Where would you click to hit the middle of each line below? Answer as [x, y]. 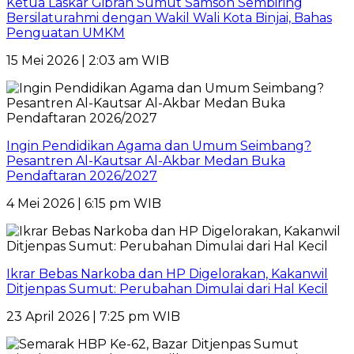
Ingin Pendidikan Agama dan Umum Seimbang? [159, 145]
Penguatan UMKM [66, 32]
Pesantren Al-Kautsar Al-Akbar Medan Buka [146, 160]
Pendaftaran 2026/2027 [82, 175]
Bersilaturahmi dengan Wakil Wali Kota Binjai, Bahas [169, 17]
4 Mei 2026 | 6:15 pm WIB [84, 203]
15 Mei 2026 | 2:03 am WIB [88, 60]
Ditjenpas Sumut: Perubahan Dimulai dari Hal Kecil [167, 288]
